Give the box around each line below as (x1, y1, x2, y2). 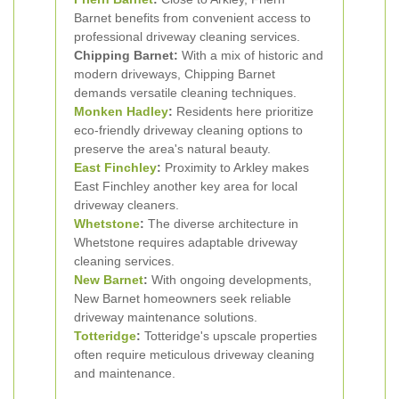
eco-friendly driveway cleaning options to (74, 123, 303, 137)
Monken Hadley (74, 104, 168, 118)
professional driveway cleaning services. (74, 29, 300, 44)
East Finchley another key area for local (74, 179, 297, 193)
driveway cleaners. (74, 198, 179, 212)
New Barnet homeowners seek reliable (74, 291, 291, 305)
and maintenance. (74, 366, 175, 380)
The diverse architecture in (144, 216, 298, 231)
